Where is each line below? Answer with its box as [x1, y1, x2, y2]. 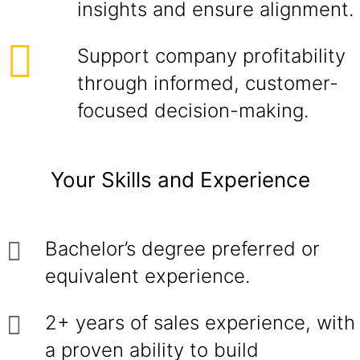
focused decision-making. [77, 99, 309, 122]
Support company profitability [77, 44, 346, 67]
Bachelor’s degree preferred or [45, 237, 320, 260]
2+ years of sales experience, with [45, 311, 355, 334]
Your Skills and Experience [50, 167, 310, 192]
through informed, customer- [77, 72, 338, 95]
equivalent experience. [45, 264, 250, 288]
